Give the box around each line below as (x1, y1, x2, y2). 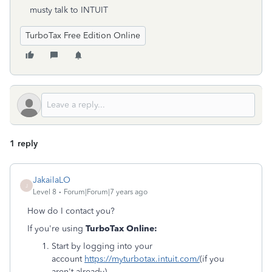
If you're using (27, 223, 86, 234)
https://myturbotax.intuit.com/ (84, 254, 200, 264)
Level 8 (33, 188, 56, 196)
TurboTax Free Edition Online (25, 30, 140, 41)
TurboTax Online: (86, 223, 157, 234)
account (52, 254, 84, 264)
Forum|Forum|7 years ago (64, 188, 148, 196)
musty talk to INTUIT (30, 5, 108, 15)
